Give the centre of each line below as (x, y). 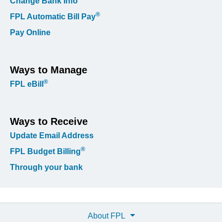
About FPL (106, 216)
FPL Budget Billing (45, 151)
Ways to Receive (49, 121)
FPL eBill (27, 84)
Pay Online (30, 32)
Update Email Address (52, 135)
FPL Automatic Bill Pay (53, 16)
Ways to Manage (49, 70)
